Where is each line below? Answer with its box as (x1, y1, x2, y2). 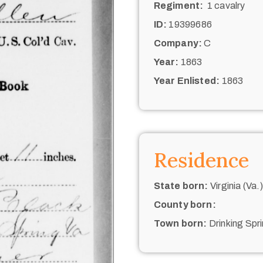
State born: (153, 180, 208, 191)
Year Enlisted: (153, 75, 220, 86)
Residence (153, 147, 249, 173)
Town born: (153, 218, 207, 228)
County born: (153, 199, 216, 210)
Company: (153, 38, 203, 48)
